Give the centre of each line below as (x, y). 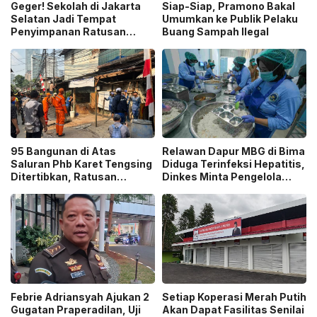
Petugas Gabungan (59, 190)
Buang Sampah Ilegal (215, 31)
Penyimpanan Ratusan (68, 31)
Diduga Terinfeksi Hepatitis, (234, 164)
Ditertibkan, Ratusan (64, 177)
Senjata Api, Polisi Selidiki (76, 44)
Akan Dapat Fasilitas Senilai (233, 309)
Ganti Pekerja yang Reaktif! (231, 190)
